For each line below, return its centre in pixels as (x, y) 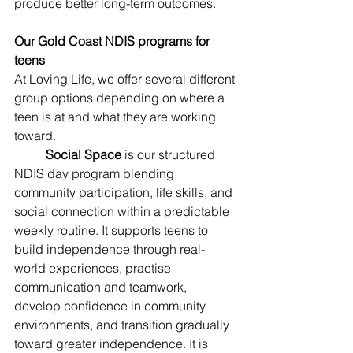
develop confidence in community (111, 306)
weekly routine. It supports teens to (113, 230)
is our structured (170, 154)
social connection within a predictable (123, 211)
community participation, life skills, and (125, 192)
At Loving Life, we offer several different (126, 79)
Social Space (84, 154)
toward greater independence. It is (113, 344)
